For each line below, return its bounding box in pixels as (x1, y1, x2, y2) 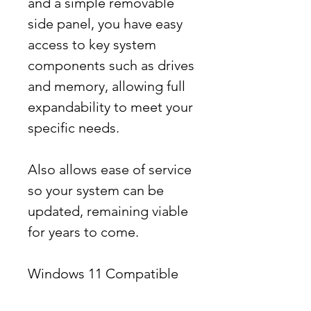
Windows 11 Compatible (28, 265, 178, 282)
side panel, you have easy (28, 15, 183, 32)
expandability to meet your (28, 99, 193, 115)
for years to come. (28, 224, 139, 240)
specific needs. (28, 119, 119, 136)
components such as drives (28, 57, 194, 74)
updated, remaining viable (28, 203, 188, 219)
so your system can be (28, 182, 164, 199)
